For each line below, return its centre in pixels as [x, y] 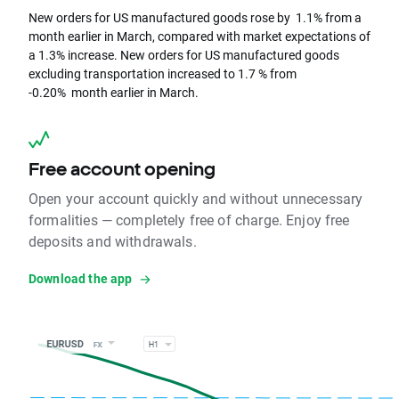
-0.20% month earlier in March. [115, 93]
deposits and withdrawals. [113, 241]
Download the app [81, 279]
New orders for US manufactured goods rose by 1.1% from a [195, 18]
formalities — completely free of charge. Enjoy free [189, 220]
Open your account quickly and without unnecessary [196, 199]
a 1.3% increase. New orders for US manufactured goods [184, 55]
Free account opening [122, 169]
